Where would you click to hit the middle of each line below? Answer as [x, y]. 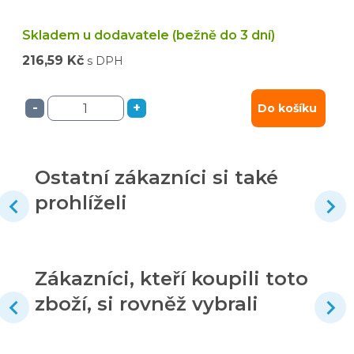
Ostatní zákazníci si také [156, 178]
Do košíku [287, 109]
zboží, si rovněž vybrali [147, 304]
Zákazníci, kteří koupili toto [171, 279]
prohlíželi [81, 203]
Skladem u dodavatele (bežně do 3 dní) [149, 36]
